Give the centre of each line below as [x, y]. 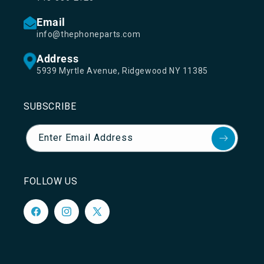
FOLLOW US [51, 181]
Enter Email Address [86, 138]
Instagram [81, 218]
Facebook [49, 218]
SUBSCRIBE [50, 106]
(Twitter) [109, 232]
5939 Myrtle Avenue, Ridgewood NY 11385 [122, 71]
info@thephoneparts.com [89, 34]
